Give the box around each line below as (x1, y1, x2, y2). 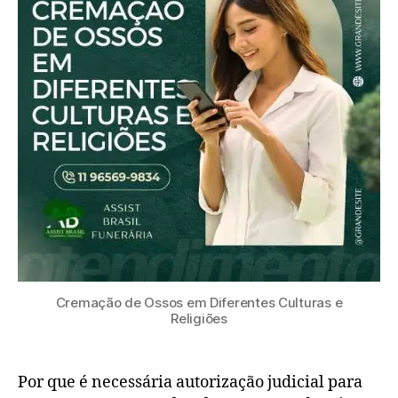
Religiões (171, 310, 227, 328)
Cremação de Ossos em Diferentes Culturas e (55, 294, 343, 312)
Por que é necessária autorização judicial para (18, 372, 362, 394)
